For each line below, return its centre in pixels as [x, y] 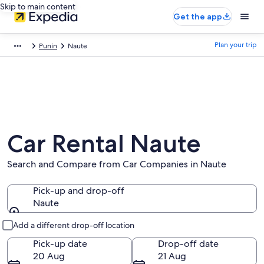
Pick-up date [60, 244]
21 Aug [172, 256]
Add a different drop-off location [74, 225]
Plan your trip [236, 45]
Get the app [198, 16]
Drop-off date [188, 244]
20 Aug [49, 256]
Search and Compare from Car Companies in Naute [117, 164]
